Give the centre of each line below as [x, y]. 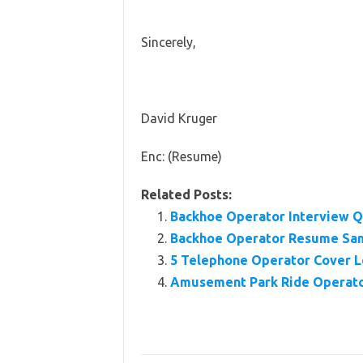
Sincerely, [168, 42]
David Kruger [179, 118]
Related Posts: [186, 194]
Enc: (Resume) [181, 156]
